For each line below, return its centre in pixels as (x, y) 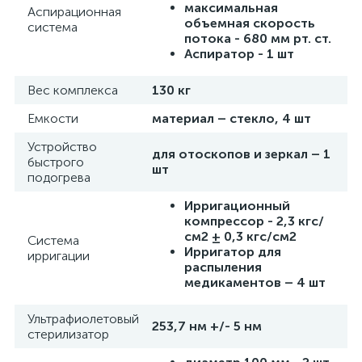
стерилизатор (68, 334)
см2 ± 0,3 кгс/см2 (240, 236)
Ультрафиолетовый (83, 319)
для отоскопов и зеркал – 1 (241, 154)
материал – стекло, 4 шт (232, 118)
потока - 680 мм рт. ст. (258, 38)
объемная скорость (250, 23)
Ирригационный (237, 206)
